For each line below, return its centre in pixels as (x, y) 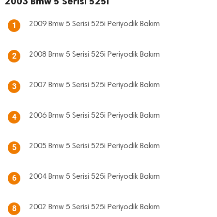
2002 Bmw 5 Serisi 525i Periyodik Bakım (94, 207)
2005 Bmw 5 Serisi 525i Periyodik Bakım (94, 146)
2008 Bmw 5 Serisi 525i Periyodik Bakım (94, 55)
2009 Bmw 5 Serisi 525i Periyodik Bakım (94, 24)
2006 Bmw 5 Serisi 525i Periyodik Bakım (94, 116)
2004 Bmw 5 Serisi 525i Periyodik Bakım (94, 177)
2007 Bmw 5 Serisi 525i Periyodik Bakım (94, 85)
